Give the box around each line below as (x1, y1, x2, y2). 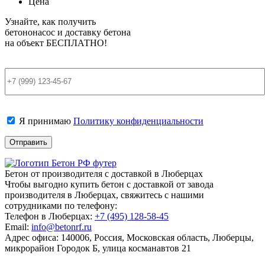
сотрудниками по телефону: (5, 201, 117, 211)
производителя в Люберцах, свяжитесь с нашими (5, 190, 204, 201)
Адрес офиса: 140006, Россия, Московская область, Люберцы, (5, 232, 254, 243)
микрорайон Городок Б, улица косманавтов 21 (5, 243, 191, 254)
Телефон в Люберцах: (5, 211, 95, 222)
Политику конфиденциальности (73, 116, 203, 127)
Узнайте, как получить (5, 16, 96, 27)
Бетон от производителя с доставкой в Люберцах (5, 169, 203, 179)
